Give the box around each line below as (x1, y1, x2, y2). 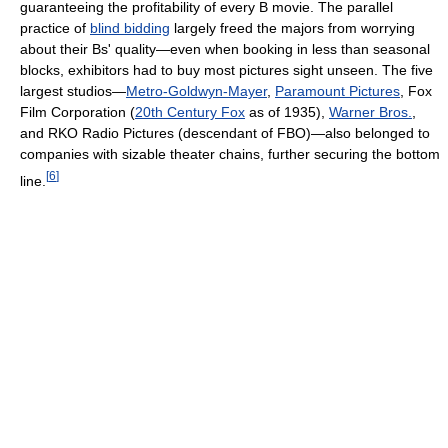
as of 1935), (245, 103, 329, 120)
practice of (20, 19, 90, 36)
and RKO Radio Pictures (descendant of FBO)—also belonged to (20, 124, 430, 141)
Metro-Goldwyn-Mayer (126, 82, 267, 99)
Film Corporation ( (20, 103, 135, 120)
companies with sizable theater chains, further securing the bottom (20, 145, 440, 162)
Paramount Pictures (275, 82, 400, 99)
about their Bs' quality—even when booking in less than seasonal (20, 40, 430, 57)
